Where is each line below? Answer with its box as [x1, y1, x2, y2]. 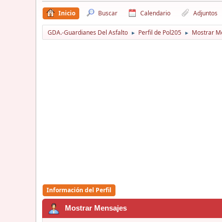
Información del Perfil [47, 185, 111, 194]
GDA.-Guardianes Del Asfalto [48, 28, 128, 37]
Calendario [140, 8, 170, 17]
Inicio [58, 8, 75, 17]
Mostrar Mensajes [65, 204, 127, 212]
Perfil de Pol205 [138, 28, 181, 37]
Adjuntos [193, 8, 218, 17]
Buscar [98, 8, 117, 17]
